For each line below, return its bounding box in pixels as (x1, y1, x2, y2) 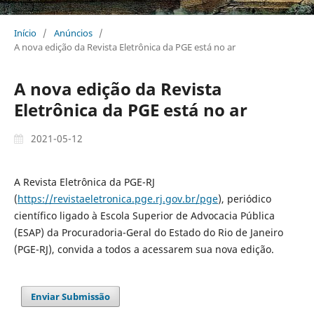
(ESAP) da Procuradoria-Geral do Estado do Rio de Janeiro (13, 225, 283, 239)
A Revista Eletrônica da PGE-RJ (13, 175, 155, 189)
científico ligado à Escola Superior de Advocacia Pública (13, 208, 275, 222)
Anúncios (53, 26, 93, 39)
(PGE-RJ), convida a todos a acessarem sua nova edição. (13, 242, 274, 256)
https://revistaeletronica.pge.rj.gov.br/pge (17, 191, 218, 205)
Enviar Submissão (31, 289, 111, 303)
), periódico (217, 191, 271, 205)
